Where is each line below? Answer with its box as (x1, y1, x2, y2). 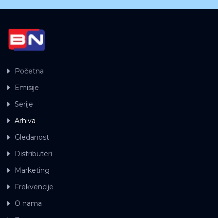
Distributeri (15, 149, 52, 158)
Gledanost (15, 132, 49, 142)
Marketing (15, 165, 50, 175)
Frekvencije (15, 182, 54, 191)
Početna (15, 66, 44, 75)
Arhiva (15, 116, 36, 125)
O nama (15, 199, 42, 208)
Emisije (15, 83, 39, 92)
